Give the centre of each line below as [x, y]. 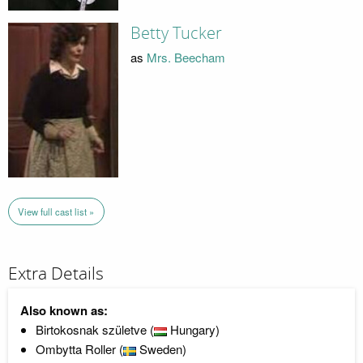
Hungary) [193, 330]
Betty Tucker [176, 34]
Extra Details [56, 273]
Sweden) [161, 349]
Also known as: [64, 311]
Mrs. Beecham [186, 57]
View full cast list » [56, 211]
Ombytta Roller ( [79, 349]
